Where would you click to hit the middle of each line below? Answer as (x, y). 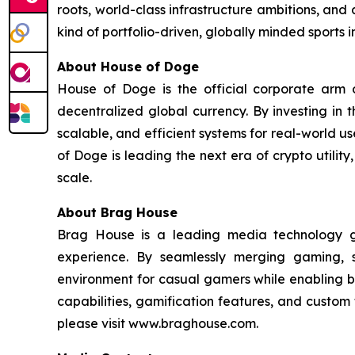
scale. (74, 177)
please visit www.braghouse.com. (158, 323)
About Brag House (117, 212)
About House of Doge (128, 66)
